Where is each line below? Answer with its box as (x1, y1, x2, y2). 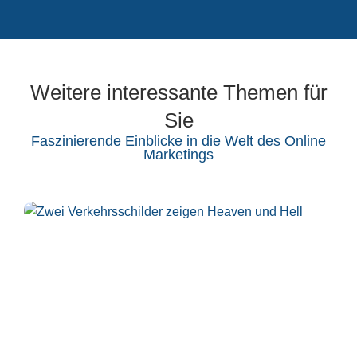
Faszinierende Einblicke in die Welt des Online (31, 132, 326, 149)
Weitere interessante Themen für (29, 80, 328, 104)
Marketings (143, 146, 214, 163)
